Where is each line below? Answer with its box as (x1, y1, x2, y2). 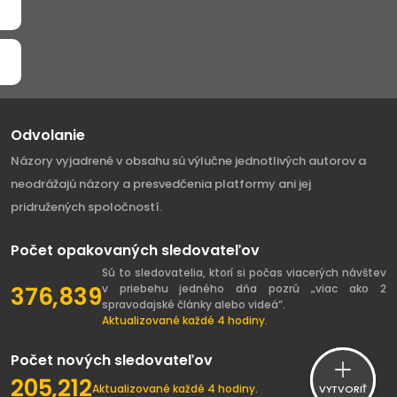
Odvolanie (11, 125, 85, 145)
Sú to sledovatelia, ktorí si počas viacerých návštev (101, 265, 386, 280)
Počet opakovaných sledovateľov (11, 240, 260, 261)
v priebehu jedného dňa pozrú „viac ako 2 (101, 281, 386, 296)
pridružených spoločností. (11, 198, 162, 215)
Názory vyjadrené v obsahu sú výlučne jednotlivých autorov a (11, 152, 366, 169)
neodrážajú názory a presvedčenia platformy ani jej (11, 175, 311, 192)
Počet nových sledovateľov (11, 350, 213, 370)
